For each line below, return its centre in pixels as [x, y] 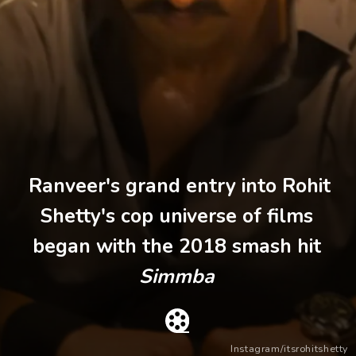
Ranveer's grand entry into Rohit [177, 186]
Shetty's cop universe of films [177, 217]
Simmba [177, 277]
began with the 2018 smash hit [177, 247]
